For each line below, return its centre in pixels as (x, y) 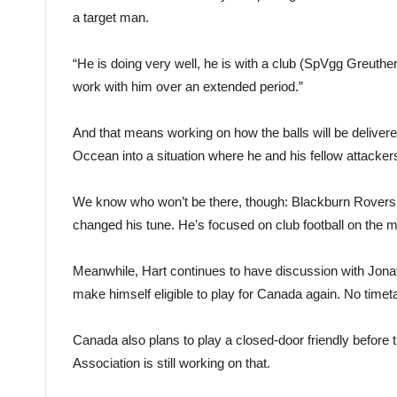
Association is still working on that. (171, 363)
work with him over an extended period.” (188, 86)
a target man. (111, 17)
